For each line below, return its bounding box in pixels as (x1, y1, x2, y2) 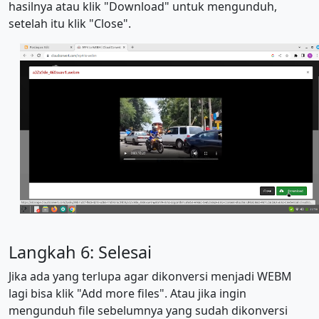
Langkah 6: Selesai (9, 240, 152, 263)
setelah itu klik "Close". (9, 16, 131, 31)
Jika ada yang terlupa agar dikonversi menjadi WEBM (9, 268, 292, 284)
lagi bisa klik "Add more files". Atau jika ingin (9, 285, 246, 301)
